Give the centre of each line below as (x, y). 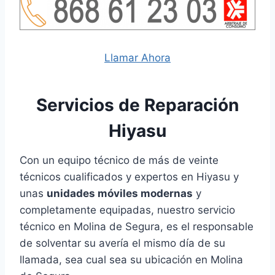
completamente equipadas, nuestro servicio (127, 210)
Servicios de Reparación (137, 105)
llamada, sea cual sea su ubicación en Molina (131, 259)
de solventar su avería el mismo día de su (122, 243)
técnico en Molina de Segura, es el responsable (137, 226)
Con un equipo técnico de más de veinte (119, 160)
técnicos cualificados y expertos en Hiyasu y (129, 176)
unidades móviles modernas (120, 193)
